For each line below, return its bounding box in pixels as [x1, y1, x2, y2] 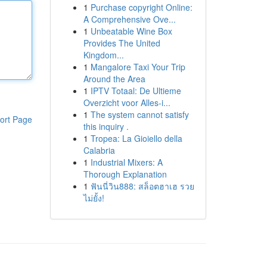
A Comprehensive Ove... [83, 13, 176, 25]
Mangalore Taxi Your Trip [90, 61, 185, 73]
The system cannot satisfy [90, 108, 189, 120]
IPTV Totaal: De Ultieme [90, 85, 181, 97]
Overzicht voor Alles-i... [83, 97, 170, 108]
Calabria [83, 144, 115, 156]
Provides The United [83, 37, 160, 49]
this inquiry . [83, 120, 129, 132]
